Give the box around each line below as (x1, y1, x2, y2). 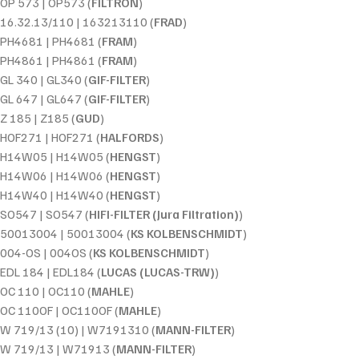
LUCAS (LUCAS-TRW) (101, 264, 215, 280)
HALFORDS (100, 130, 159, 145)
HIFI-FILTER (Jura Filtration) (89, 207, 239, 222)
